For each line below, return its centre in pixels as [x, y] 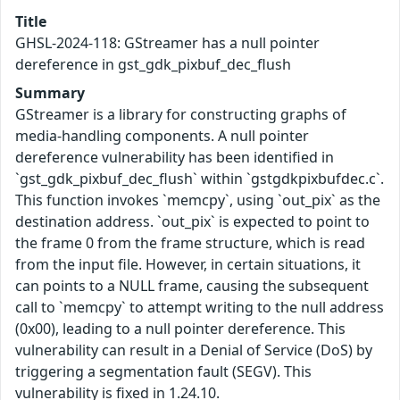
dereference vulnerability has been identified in [175, 158]
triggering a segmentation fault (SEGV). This [163, 372]
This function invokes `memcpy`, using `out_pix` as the [198, 200]
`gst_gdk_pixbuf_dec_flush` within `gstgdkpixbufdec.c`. [200, 179]
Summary [50, 93]
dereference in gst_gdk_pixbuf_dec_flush [153, 65]
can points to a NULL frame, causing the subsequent [192, 286]
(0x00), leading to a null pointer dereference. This [180, 329]
